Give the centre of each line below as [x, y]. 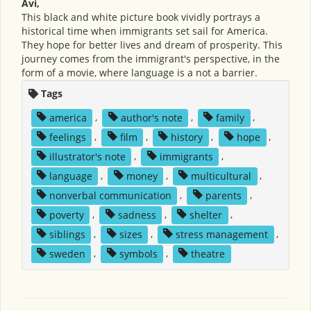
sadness [137, 215]
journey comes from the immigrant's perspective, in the [151, 59]
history [187, 137]
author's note [151, 117]
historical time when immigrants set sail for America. [145, 31]
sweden [67, 253]
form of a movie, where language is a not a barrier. [140, 73]
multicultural [221, 176]
